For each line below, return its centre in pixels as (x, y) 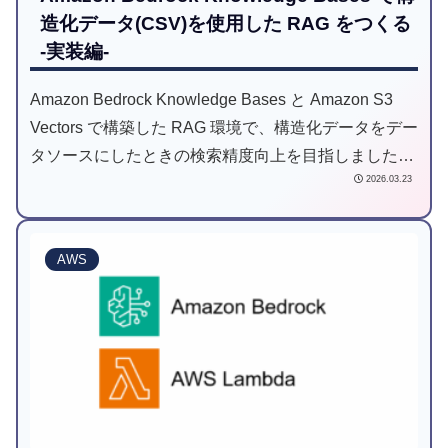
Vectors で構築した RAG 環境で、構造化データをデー (224, 127)
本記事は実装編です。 (110, 183)
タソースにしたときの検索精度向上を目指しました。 (222, 155)
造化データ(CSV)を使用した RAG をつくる (225, 23)
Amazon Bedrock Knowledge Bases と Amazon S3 (211, 99)
